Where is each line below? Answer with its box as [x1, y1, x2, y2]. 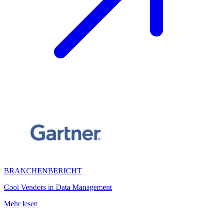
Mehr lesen [4, 200, 38, 208]
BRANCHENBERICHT [4, 167, 82, 175]
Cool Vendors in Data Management [4, 183, 112, 191]
